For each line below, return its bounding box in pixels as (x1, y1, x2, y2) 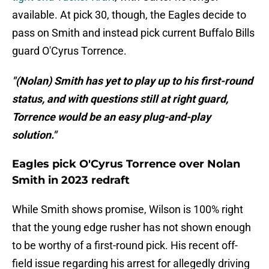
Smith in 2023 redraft (12, 174, 130, 187)
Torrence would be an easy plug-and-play (12, 110, 211, 124)
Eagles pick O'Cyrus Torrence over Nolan (12, 157, 240, 171)
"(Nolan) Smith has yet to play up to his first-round (12, 74, 253, 88)
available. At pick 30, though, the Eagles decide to (12, 8, 246, 22)
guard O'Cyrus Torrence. (12, 44, 127, 58)
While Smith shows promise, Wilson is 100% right (12, 203, 243, 216)
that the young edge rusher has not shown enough (12, 221, 251, 234)
